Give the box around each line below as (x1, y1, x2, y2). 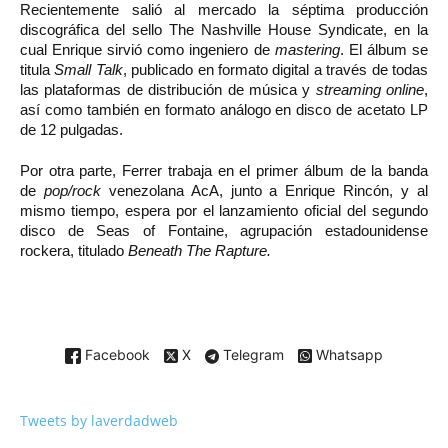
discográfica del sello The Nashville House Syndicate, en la (20, 21, 428, 39)
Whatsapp (312, 346, 383, 364)
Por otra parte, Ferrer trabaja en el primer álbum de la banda (20, 162, 428, 180)
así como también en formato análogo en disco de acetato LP (20, 101, 428, 119)
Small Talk (54, 61, 123, 79)
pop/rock (43, 182, 101, 200)
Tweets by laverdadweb (20, 411, 178, 431)
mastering (274, 41, 340, 59)
